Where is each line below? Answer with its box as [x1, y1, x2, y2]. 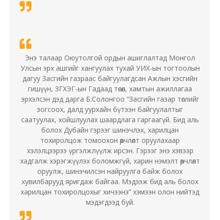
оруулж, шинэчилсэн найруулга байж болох [37, 166, 183, 176]
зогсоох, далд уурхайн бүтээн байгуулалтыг [37, 105, 183, 114]
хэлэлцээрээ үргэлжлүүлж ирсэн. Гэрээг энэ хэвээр [27, 146, 193, 156]
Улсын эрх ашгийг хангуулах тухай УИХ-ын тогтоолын [20, 63, 200, 73]
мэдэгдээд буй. [85, 197, 135, 207]
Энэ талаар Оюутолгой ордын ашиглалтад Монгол [25, 53, 195, 63]
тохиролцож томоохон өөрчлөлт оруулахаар [40, 136, 180, 145]
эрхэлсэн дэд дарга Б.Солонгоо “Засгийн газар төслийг [21, 94, 199, 104]
